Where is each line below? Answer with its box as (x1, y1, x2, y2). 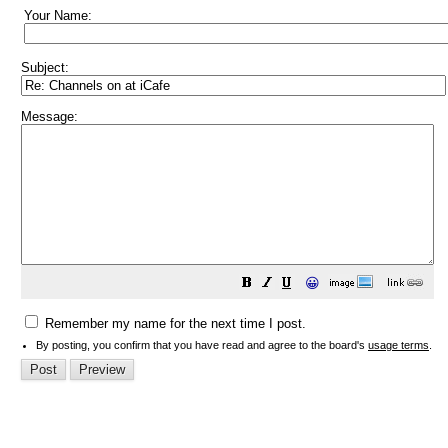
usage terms (368, 339, 429, 351)
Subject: (21, 60, 69, 75)
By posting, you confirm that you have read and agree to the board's (36, 339, 368, 351)
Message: (21, 109, 78, 124)
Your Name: (24, 8, 92, 23)
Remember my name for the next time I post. (41, 316, 306, 331)
